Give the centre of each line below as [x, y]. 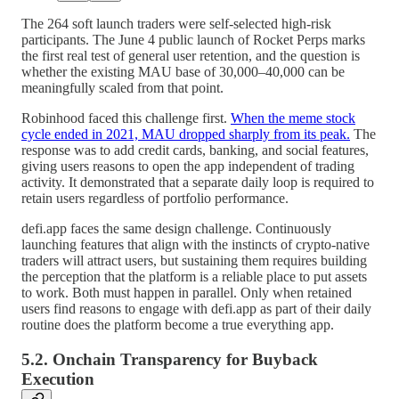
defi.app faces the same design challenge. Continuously [176, 229]
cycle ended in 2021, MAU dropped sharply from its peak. [186, 134]
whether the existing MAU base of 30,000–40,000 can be [183, 72]
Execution [58, 379]
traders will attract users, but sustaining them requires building [194, 261]
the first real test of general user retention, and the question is [191, 56]
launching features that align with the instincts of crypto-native [195, 245]
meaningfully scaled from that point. [122, 88]
